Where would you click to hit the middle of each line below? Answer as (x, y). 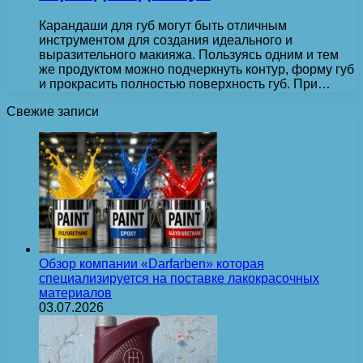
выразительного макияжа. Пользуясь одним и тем (189, 54)
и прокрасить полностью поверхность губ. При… (185, 83)
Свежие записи (53, 111)
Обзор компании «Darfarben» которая (152, 263)
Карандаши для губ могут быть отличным (163, 25)
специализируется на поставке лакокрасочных (179, 278)
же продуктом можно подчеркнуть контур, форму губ (196, 69)
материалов (75, 293)
